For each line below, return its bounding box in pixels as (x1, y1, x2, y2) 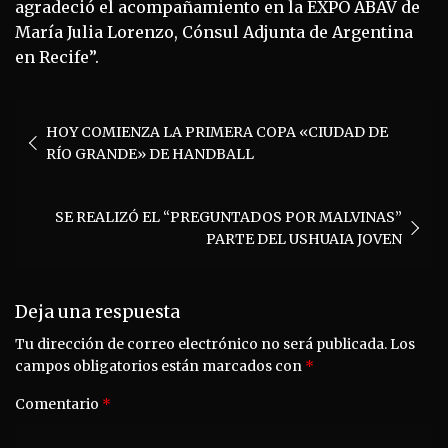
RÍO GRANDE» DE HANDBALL (46, 145, 254, 164)
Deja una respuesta (15, 301, 180, 324)
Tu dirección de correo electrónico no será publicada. (15, 335, 387, 354)
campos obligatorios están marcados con (15, 357, 305, 376)
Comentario (15, 395, 102, 414)
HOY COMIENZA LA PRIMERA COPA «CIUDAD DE (46, 123, 388, 142)
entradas (14, 163, 122, 196)
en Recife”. (15, 47, 99, 68)
